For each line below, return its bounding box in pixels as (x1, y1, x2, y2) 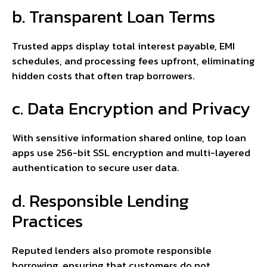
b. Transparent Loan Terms (12, 3, 215, 29)
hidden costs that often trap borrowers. (12, 67, 195, 83)
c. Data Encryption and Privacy (12, 95, 250, 122)
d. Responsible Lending (12, 187, 189, 213)
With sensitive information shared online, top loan (12, 130, 246, 146)
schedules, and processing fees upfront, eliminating (12, 52, 255, 69)
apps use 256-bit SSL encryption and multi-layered (12, 145, 250, 161)
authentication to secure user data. (12, 160, 179, 176)
